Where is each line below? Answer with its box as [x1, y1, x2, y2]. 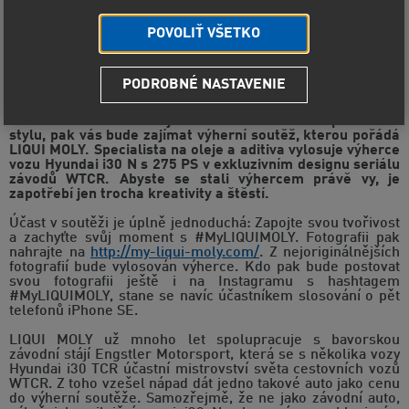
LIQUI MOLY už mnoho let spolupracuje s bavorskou [9, 333, 400, 349]
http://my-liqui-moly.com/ [90, 246, 259, 261]
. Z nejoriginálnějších [259, 246, 400, 261]
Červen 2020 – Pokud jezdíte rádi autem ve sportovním [9, 114, 400, 130]
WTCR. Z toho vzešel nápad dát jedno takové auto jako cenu [9, 377, 400, 393]
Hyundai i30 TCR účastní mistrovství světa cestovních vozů [9, 362, 400, 378]
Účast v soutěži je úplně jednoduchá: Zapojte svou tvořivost [9, 216, 400, 232]
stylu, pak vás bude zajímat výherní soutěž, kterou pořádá [9, 129, 400, 144]
